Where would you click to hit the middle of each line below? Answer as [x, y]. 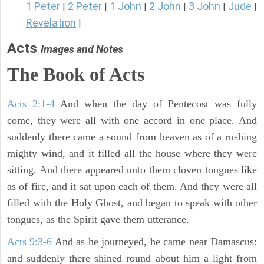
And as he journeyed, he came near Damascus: [155, 242]
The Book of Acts [76, 75]
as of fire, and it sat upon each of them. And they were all [132, 187]
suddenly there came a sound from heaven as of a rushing [132, 137]
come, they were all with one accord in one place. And [132, 121]
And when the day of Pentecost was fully [156, 104]
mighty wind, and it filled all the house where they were [132, 154]
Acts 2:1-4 [31, 104]
